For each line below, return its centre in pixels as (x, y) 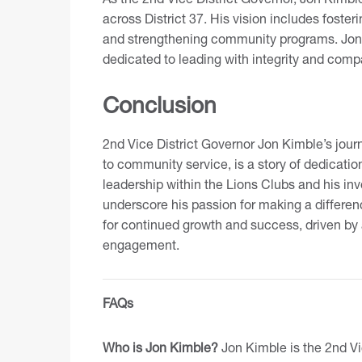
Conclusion (160, 105)
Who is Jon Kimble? (160, 347)
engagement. (141, 245)
